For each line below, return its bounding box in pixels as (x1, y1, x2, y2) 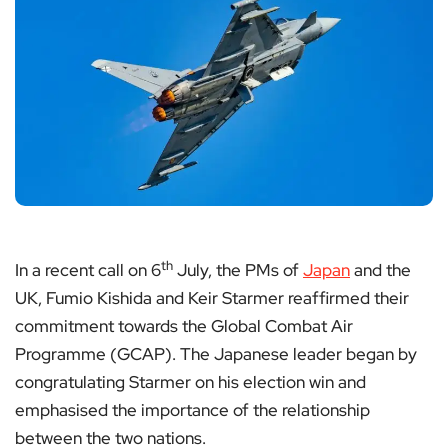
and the (350, 259, 411, 282)
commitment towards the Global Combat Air (15, 315, 353, 338)
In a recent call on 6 (15, 259, 161, 282)
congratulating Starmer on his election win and (15, 371, 366, 394)
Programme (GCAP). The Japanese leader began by (15, 343, 417, 366)
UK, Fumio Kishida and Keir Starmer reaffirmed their (15, 287, 409, 310)
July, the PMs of (173, 259, 303, 282)
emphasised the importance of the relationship (15, 399, 370, 422)
